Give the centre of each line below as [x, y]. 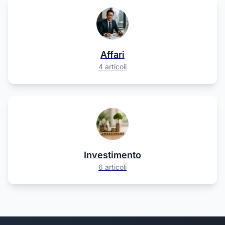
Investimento [113, 155]
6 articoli [113, 167]
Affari [113, 54]
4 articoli [113, 67]
